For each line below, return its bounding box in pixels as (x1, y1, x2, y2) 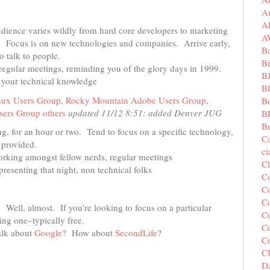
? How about (62, 227, 115, 239)
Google (34, 227, 62, 239)
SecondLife (115, 227, 157, 239)
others (43, 106, 66, 119)
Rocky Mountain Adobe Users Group (66, 93, 206, 106)
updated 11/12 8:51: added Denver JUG (68, 106, 222, 119)
